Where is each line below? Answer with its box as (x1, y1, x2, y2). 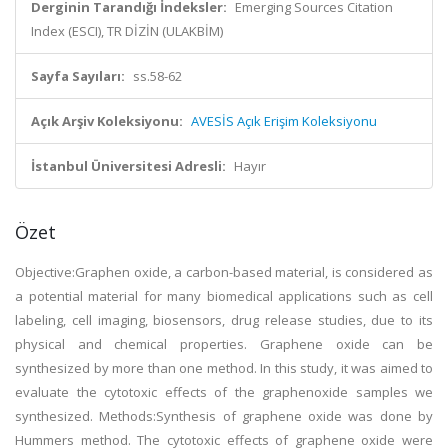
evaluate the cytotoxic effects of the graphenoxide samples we (15, 383, 433, 401)
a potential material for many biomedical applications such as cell (15, 287, 433, 305)
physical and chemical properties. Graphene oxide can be (15, 335, 433, 353)
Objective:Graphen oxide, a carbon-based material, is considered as (15, 263, 433, 281)
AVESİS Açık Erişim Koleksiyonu (191, 112, 377, 130)
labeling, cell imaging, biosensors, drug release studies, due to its (15, 311, 433, 329)
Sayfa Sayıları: (31, 67, 125, 85)
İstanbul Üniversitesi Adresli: (31, 157, 226, 175)
